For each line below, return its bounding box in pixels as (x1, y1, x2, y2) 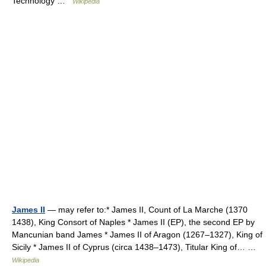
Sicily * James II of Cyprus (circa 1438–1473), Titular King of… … (12, 242, 261, 252)
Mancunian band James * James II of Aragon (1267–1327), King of (12, 230, 262, 239)
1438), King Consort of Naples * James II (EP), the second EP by (12, 217, 255, 227)
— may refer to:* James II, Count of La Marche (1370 (45, 205, 248, 214)
